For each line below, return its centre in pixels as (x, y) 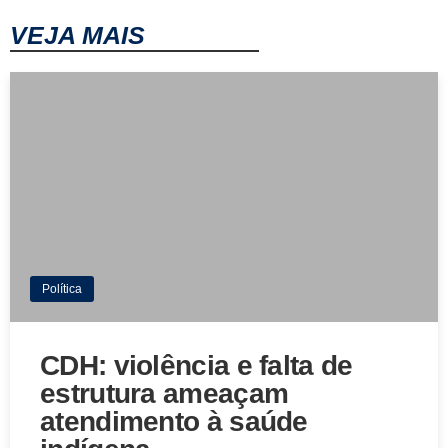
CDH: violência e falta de (196, 366)
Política (62, 289)
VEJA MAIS (77, 35)
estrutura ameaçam (164, 394)
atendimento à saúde (174, 422)
